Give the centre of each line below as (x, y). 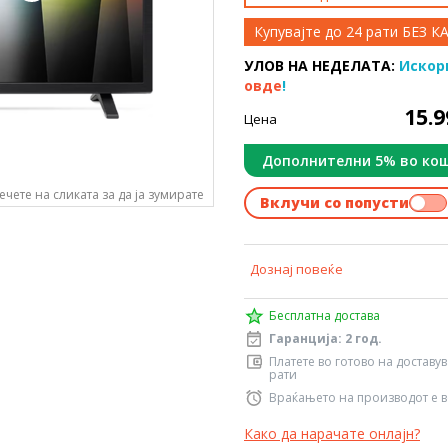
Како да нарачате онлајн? (332, 433)
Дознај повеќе (296, 269)
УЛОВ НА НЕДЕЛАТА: (321, 65)
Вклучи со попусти (334, 202)
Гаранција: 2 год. (325, 338)
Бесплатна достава (324, 315)
